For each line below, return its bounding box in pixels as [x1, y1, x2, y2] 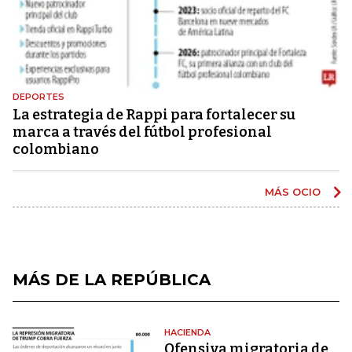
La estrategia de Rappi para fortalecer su [13, 105, 295, 123]
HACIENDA [164, 326, 211, 338]
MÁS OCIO [265, 185, 324, 198]
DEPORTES [13, 90, 64, 102]
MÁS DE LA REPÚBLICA [13, 269, 211, 289]
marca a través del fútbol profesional [13, 123, 272, 141]
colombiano [13, 140, 99, 158]
